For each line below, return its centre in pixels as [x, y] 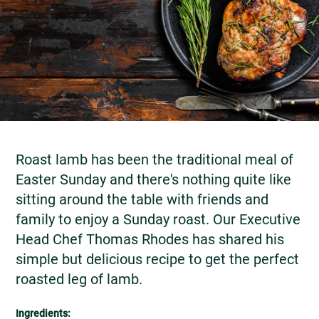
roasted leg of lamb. [79, 279]
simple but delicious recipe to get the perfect [157, 259]
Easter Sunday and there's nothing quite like [153, 179]
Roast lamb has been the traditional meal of [155, 159]
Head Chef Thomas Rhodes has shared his [150, 239]
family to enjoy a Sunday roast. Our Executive [158, 219]
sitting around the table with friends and [142, 199]
